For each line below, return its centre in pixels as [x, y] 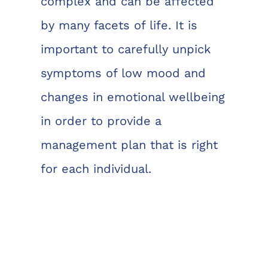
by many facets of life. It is [119, 25]
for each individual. [96, 168]
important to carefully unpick [125, 49]
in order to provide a [101, 121]
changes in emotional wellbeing [133, 97]
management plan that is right [129, 144]
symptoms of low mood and [123, 73]
